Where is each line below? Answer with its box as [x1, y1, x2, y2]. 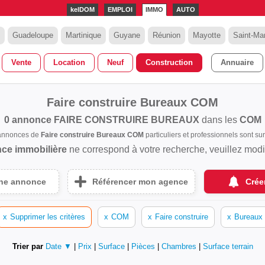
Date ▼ [45, 242, 72, 251]
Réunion [153, 31, 180, 40]
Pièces [131, 242, 157, 251]
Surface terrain [202, 242, 253, 251]
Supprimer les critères [9, 212, 85, 221]
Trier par [12, 242, 43, 251]
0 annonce [4, 115, 51, 125]
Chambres [161, 242, 199, 251]
